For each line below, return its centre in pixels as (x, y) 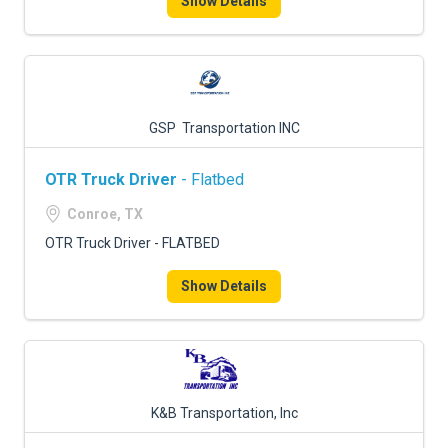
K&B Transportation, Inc (224, 413)
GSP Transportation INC (224, 128)
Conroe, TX (105, 214)
